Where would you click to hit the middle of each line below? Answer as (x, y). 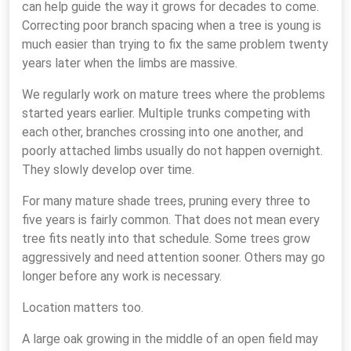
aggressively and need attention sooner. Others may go (174, 257)
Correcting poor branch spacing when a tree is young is (172, 25)
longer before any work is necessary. (122, 276)
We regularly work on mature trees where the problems (174, 94)
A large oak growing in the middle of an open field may (170, 339)
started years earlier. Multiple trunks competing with (166, 113)
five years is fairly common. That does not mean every (171, 220)
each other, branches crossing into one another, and (163, 132)
